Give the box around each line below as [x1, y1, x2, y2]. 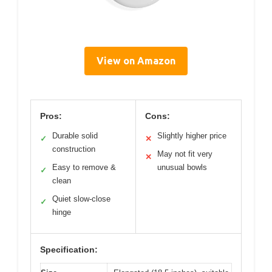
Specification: [40, 245, 98, 255]
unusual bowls [157, 163, 207, 172]
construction [52, 144, 95, 154]
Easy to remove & [52, 163, 116, 172]
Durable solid [52, 131, 98, 141]
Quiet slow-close [52, 194, 110, 204]
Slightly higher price [157, 131, 226, 141]
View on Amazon [97, 55, 175, 67]
